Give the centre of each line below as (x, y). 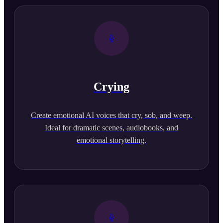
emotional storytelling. (111, 140)
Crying (111, 87)
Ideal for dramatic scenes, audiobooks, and (111, 128)
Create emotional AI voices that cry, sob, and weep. (111, 115)
